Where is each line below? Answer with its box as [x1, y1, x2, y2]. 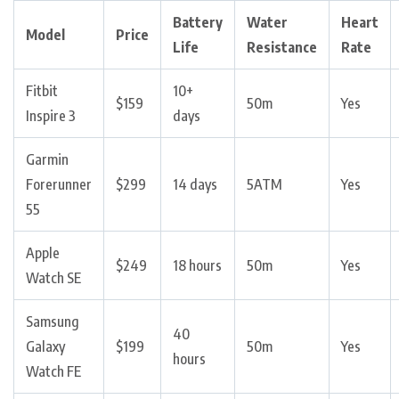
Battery [173, 13, 223, 32]
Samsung [26, 313, 79, 331]
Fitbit [26, 82, 58, 101]
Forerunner [26, 175, 92, 194]
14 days [173, 175, 217, 194]
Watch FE [26, 362, 81, 381]
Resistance [247, 38, 317, 57]
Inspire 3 [26, 107, 76, 126]
